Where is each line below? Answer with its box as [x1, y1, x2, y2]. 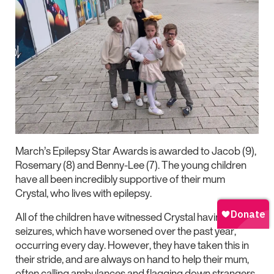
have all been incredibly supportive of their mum [15, 171, 225, 187]
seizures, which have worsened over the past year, [15, 223, 236, 239]
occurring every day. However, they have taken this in [15, 237, 249, 253]
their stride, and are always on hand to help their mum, [15, 251, 249, 267]
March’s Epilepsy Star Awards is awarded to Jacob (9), [15, 143, 256, 158]
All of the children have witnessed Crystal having [15, 209, 227, 224]
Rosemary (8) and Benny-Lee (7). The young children [15, 157, 246, 172]
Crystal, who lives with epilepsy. [15, 185, 152, 201]
